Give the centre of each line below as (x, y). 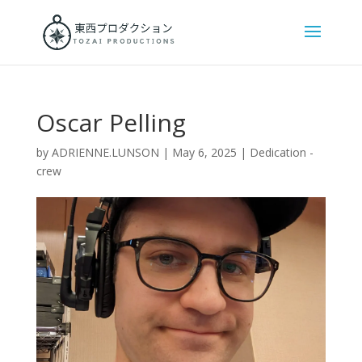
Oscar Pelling (111, 122)
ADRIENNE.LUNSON (105, 152)
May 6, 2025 (204, 152)
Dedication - (281, 152)
